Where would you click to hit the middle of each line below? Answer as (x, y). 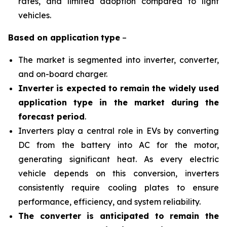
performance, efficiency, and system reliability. (109, 202)
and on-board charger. (63, 74)
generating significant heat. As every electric (119, 159)
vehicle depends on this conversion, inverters (119, 173)
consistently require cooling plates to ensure (119, 187)
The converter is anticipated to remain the (119, 216)
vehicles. (35, 15)
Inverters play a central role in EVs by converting (119, 131)
